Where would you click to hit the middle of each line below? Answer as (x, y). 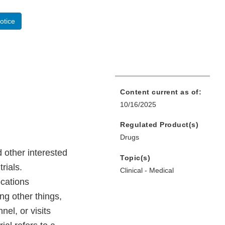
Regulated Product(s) (159, 125)
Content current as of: (161, 92)
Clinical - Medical (147, 171)
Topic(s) (135, 158)
